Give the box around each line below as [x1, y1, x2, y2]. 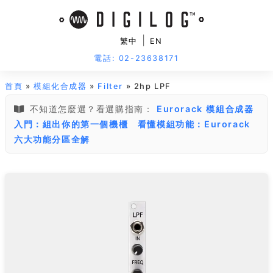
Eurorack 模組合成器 [157, 104, 254, 114]
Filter [97, 82, 124, 91]
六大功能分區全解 [14, 134, 90, 144]
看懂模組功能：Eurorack [137, 119, 250, 129]
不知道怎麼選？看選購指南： [29, 104, 154, 114]
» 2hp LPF [123, 82, 172, 91]
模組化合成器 [34, 82, 87, 91]
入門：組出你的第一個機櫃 [14, 119, 129, 129]
